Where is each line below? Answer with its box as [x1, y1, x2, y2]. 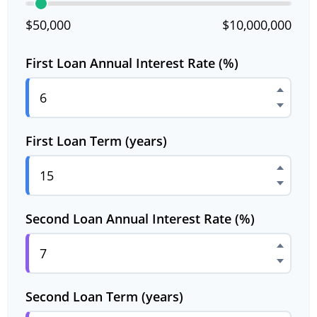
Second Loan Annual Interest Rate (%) [25, 210, 255, 227]
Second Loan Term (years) [25, 288, 183, 305]
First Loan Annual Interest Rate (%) [25, 54, 238, 71]
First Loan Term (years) [25, 132, 167, 149]
